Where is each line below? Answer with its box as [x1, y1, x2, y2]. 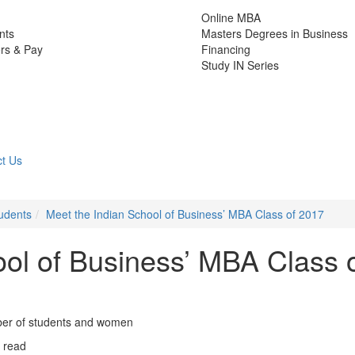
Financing [201, 40, 250, 57]
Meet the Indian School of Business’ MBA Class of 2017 [46, 205, 324, 222]
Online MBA [201, 9, 261, 25]
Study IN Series [201, 56, 279, 73]
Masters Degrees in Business [201, 25, 348, 41]
